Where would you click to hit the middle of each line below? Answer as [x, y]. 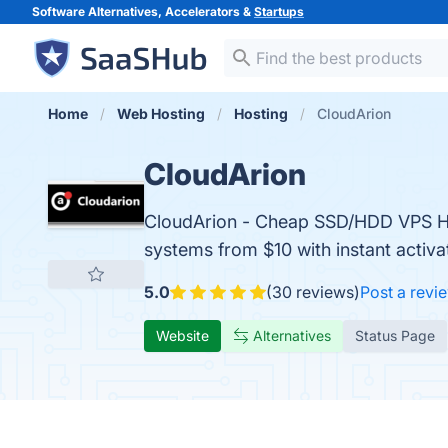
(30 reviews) [313, 292]
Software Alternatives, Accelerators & [143, 11]
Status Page [395, 335]
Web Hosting [161, 113]
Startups [279, 11]
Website [182, 335]
